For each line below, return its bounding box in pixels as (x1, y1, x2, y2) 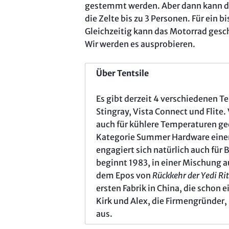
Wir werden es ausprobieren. (85, 39, 195, 50)
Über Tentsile (96, 68, 149, 79)
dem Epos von (96, 170, 153, 181)
